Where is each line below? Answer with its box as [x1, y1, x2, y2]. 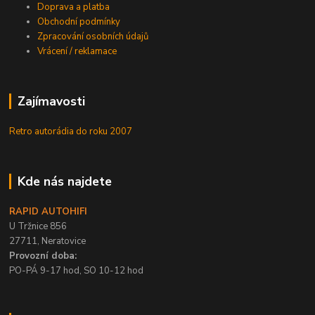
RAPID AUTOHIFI [9, 205, 88, 219]
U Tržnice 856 [9, 220, 67, 233]
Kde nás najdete [17, 173, 112, 191]
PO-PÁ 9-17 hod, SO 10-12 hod [9, 264, 144, 278]
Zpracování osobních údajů [37, 30, 149, 44]
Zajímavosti [17, 93, 85, 110]
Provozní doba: [9, 250, 77, 263]
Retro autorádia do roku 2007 [9, 125, 133, 139]
